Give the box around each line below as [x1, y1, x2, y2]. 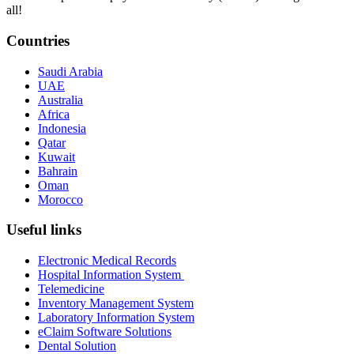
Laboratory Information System [38, 311, 194, 325]
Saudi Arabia [38, 64, 103, 78]
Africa [38, 107, 70, 121]
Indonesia [38, 121, 86, 135]
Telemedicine [38, 282, 104, 296]
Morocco [38, 192, 83, 206]
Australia [38, 92, 83, 107]
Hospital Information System [38, 268, 184, 282]
